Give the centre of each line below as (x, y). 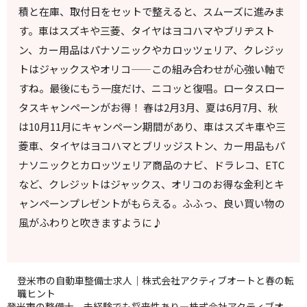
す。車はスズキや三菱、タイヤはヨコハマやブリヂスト (147, 30)
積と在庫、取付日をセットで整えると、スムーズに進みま (152, 11)
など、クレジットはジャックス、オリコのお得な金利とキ (152, 184)
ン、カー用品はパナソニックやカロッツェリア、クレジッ (152, 49)
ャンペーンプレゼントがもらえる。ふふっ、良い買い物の (152, 203)
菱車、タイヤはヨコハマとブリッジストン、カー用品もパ (152, 145)
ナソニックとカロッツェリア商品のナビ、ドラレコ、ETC (152, 164)
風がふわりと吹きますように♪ (91, 222)
